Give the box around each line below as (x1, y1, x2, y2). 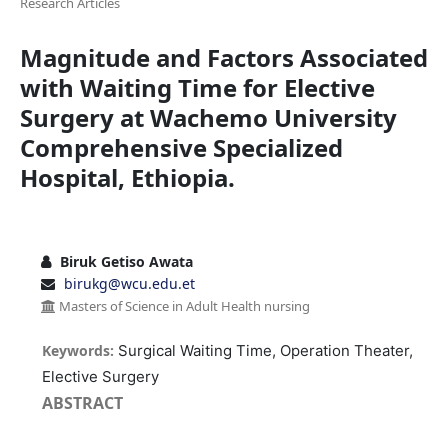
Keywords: (42, 340, 119, 360)
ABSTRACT (42, 391, 124, 414)
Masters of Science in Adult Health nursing (55, 296, 310, 315)
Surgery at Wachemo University (19, 100, 397, 134)
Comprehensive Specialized (19, 130, 343, 164)
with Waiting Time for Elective (19, 70, 375, 104)
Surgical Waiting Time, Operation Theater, (118, 340, 414, 360)
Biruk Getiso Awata (55, 251, 193, 271)
